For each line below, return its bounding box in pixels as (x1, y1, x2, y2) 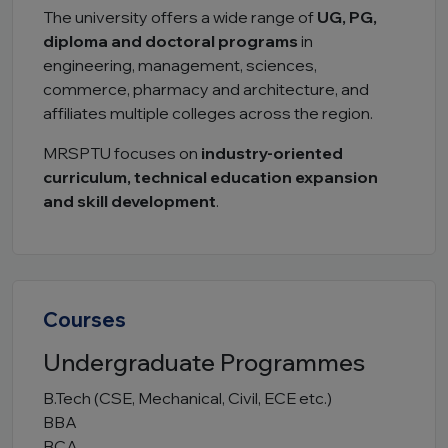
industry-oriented (201, 143, 343, 163)
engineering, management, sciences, (43, 55, 317, 75)
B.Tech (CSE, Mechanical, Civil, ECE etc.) (43, 388, 332, 408)
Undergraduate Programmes (43, 347, 365, 377)
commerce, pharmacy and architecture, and (43, 79, 369, 99)
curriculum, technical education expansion (43, 167, 378, 187)
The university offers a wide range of (43, 7, 317, 27)
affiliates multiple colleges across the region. (43, 103, 373, 123)
